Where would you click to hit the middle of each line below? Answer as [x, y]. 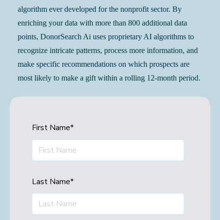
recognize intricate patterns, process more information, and [108, 50]
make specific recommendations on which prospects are [104, 64]
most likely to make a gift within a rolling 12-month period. [109, 78]
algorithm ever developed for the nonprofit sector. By [100, 9]
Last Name [51, 181]
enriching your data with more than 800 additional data [102, 23]
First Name [51, 128]
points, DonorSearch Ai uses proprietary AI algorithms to [106, 37]
